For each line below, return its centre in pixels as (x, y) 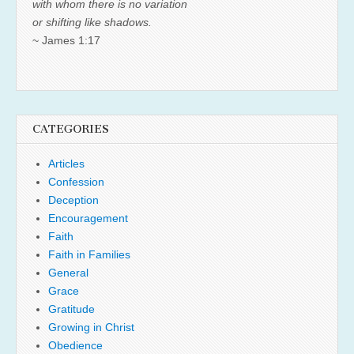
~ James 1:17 (66, 40)
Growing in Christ (91, 327)
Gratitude (72, 309)
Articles (66, 163)
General (68, 272)
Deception (73, 200)
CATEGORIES (71, 129)
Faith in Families (89, 254)
